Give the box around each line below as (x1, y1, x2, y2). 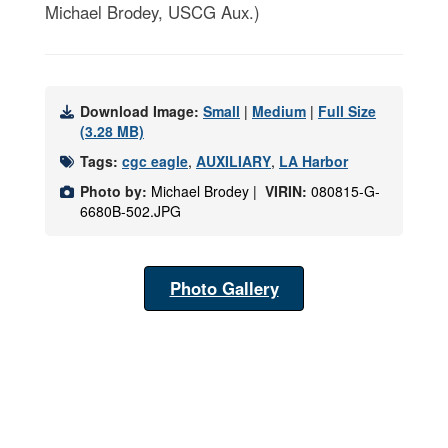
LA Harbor (279, 151, 348, 172)
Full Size (318, 101, 376, 122)
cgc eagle (122, 151, 188, 172)
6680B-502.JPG (80, 201, 181, 222)
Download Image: (80, 101, 203, 122)
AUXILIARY (196, 151, 271, 172)
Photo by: (80, 181, 147, 202)
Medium (252, 101, 306, 122)
